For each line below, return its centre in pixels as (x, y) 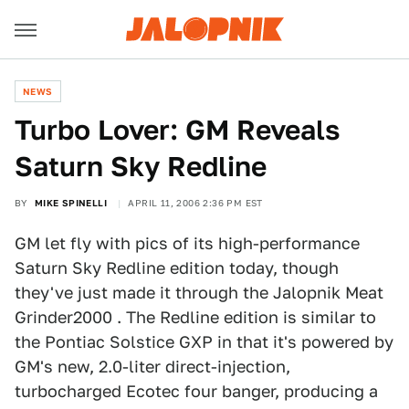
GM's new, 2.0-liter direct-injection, (152, 367)
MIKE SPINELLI (71, 203)
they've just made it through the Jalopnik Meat (199, 293)
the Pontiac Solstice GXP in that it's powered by (204, 342)
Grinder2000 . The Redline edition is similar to (195, 317)
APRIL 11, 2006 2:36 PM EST (195, 203)
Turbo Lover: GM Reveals (177, 130)
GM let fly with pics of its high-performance (187, 243)
